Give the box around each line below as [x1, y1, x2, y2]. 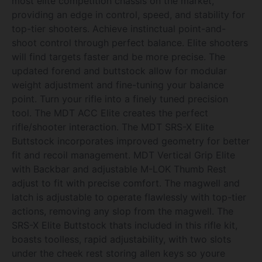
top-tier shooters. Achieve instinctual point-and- [12, 22, 226, 35]
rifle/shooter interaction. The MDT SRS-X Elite [12, 120, 214, 133]
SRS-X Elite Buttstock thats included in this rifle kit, [12, 219, 237, 231]
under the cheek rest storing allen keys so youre [12, 247, 225, 259]
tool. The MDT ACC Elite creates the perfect [12, 106, 208, 119]
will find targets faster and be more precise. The [12, 50, 225, 63]
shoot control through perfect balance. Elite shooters [12, 36, 248, 49]
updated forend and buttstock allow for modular [12, 64, 227, 77]
